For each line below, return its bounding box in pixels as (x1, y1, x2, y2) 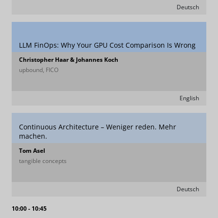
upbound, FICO (19, 66, 58, 74)
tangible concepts (19, 157, 67, 165)
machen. (19, 131, 47, 141)
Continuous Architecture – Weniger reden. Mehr (19, 122, 176, 131)
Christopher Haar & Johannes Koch (19, 55, 118, 64)
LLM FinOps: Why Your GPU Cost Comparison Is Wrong (19, 40, 196, 50)
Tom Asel (19, 146, 45, 155)
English (180, 94, 199, 102)
